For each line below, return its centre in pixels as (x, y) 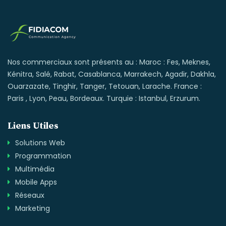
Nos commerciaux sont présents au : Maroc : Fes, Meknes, (109, 62)
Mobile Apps (36, 182)
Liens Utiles (33, 126)
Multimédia (35, 169)
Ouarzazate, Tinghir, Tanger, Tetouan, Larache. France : (105, 86)
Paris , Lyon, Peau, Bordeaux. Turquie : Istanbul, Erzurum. (104, 98)
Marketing (33, 208)
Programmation (43, 156)
